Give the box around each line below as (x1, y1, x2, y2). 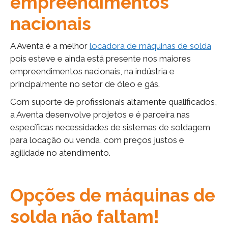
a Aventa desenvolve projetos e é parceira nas (10, 109, 190, 120)
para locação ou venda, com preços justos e (10, 134, 184, 145)
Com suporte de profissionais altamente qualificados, (10, 96, 217, 107)
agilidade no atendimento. (10, 147, 110, 158)
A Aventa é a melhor (10, 40, 90, 51)
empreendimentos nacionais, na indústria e (10, 66, 175, 76)
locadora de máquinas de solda (90, 40, 211, 51)
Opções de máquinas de (10, 184, 215, 206)
